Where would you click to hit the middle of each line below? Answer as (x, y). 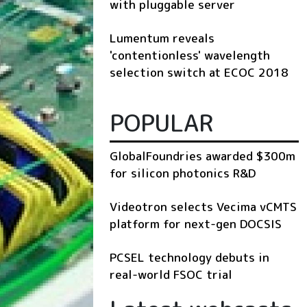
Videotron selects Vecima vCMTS (203, 206)
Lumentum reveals (162, 38)
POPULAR (161, 122)
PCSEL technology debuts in (189, 257)
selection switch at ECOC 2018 (199, 72)
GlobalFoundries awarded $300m (202, 156)
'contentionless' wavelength (190, 55)
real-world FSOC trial (171, 274)
